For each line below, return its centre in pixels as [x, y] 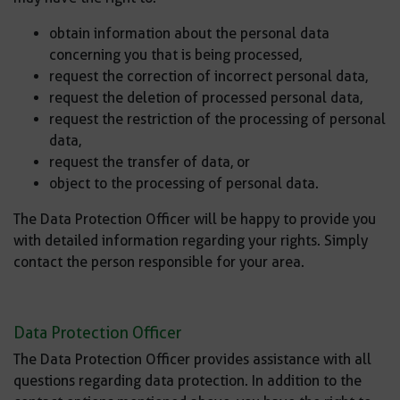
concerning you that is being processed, [175, 55]
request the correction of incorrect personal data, [208, 76]
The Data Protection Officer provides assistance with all [192, 359]
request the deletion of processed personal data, [206, 98]
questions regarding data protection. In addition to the [187, 381]
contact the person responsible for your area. [159, 262]
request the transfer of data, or [150, 162]
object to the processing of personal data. [184, 183]
